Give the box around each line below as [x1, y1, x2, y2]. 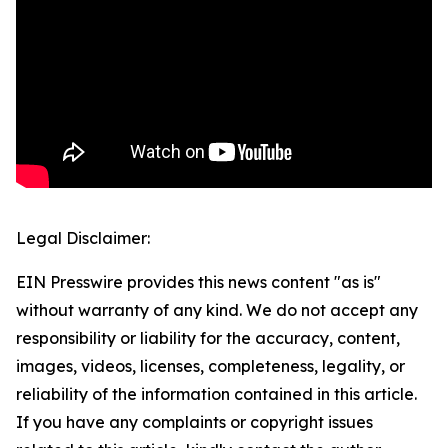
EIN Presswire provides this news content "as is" [16, 272, 381, 293]
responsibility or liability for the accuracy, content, [16, 328, 400, 349]
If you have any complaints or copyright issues [16, 412, 373, 433]
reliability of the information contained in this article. [16, 384, 417, 405]
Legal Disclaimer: [16, 228, 150, 249]
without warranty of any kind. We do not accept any [16, 300, 418, 321]
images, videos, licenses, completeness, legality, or [16, 356, 405, 377]
